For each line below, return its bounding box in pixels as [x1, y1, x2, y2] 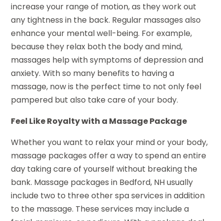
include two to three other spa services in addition [11, 190, 205, 202]
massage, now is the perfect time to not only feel [11, 81, 202, 93]
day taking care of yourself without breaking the [11, 163, 198, 175]
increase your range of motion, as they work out [11, 1, 197, 13]
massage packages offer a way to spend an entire [11, 150, 207, 162]
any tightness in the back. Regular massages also [11, 14, 201, 26]
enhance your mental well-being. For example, [11, 28, 192, 39]
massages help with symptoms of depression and [11, 54, 204, 66]
